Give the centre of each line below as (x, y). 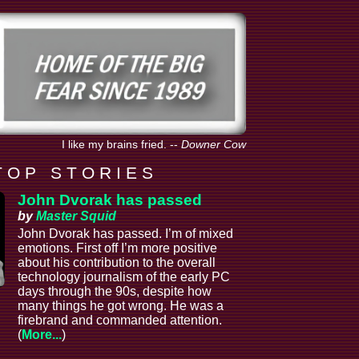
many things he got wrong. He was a (121, 305)
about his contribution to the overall (117, 262)
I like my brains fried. (116, 145)
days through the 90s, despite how (115, 291)
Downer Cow (214, 145)
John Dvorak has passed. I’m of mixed (126, 233)
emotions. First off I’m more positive (118, 248)
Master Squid (77, 216)
